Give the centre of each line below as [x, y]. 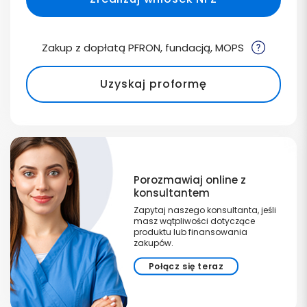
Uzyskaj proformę [153, 84]
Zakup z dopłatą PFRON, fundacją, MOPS [144, 48]
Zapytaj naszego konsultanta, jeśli [205, 210]
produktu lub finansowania [190, 232]
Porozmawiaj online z [189, 180]
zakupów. [153, 243]
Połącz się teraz [186, 266]
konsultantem [171, 193]
